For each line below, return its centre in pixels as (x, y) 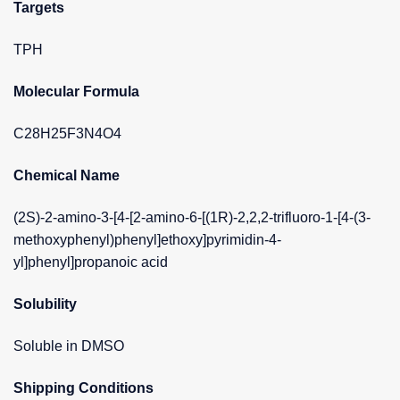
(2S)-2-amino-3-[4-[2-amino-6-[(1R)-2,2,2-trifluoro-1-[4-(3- (192, 217)
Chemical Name (67, 175)
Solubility (45, 304)
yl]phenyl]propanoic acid (91, 262)
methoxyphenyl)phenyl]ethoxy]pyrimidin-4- (147, 239)
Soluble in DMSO (69, 346)
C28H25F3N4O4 (67, 133)
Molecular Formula (76, 91)
